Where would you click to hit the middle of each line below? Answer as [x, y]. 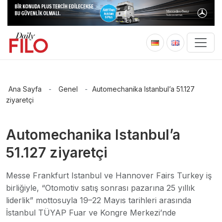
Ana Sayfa [25, 89]
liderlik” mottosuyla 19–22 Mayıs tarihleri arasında [99, 200]
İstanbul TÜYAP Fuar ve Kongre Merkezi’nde [91, 213]
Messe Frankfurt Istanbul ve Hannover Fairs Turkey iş [109, 176]
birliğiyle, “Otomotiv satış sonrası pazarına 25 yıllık [100, 188]
